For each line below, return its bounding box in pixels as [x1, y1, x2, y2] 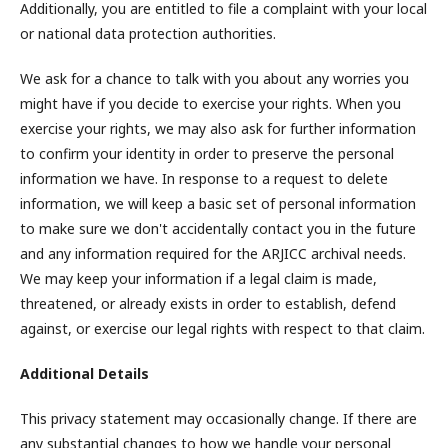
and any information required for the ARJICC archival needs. [20, 244, 406, 263]
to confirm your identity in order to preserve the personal [20, 144, 394, 163]
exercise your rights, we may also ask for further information [20, 119, 416, 138]
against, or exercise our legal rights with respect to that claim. [20, 319, 425, 338]
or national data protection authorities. [20, 24, 276, 43]
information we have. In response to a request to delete [20, 169, 388, 188]
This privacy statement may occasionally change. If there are [20, 409, 417, 428]
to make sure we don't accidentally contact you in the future [20, 219, 416, 238]
